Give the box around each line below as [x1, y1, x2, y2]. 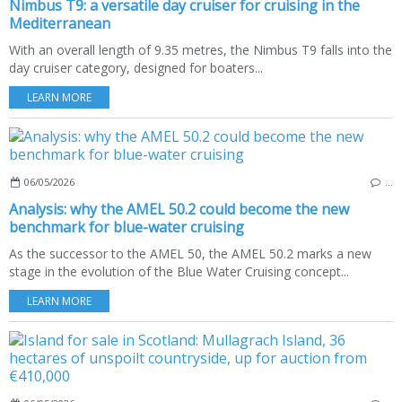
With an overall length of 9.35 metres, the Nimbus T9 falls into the [9, 41, 392, 58]
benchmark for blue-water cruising [9, 217, 244, 237]
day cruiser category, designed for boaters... [9, 59, 263, 76]
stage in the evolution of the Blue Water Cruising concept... [9, 263, 349, 280]
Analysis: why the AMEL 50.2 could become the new [9, 199, 349, 219]
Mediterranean [9, 13, 110, 33]
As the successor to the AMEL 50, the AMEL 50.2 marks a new [9, 245, 371, 262]
